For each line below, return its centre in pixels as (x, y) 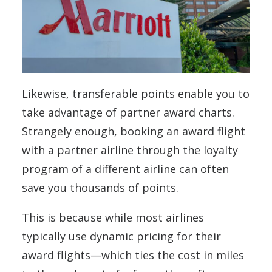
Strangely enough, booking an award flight (134, 131)
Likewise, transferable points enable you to (136, 93)
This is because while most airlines (113, 217)
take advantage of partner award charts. (128, 112)
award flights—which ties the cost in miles (133, 255)
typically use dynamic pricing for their (121, 236)
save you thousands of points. (100, 187)
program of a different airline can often (125, 168)
